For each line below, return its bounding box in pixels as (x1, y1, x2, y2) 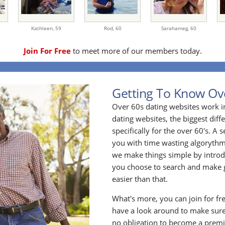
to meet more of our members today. (70, 46, 202, 56)
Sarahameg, (161, 25, 190, 32)
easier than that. (112, 174, 168, 184)
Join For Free (23, 46, 71, 56)
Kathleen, (31, 25, 55, 32)
